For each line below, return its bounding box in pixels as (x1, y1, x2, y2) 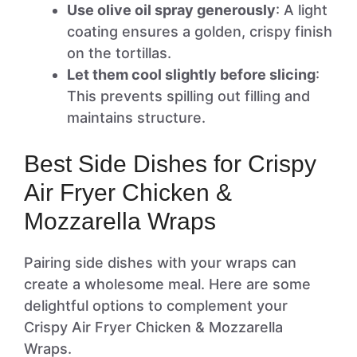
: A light (276, 2, 328, 18)
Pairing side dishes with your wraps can (24, 254, 296, 271)
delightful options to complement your (24, 297, 288, 314)
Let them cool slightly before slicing (67, 66, 316, 83)
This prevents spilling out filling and (67, 88, 310, 104)
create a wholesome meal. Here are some (24, 276, 311, 292)
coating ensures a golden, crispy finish (67, 23, 332, 40)
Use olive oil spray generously (67, 2, 276, 18)
